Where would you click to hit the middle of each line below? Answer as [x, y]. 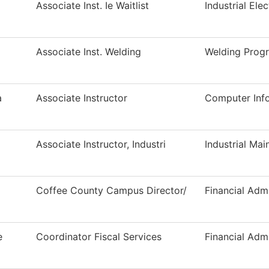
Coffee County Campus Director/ [111, 190]
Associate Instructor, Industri [101, 144]
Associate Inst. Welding [89, 52]
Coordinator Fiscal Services [99, 237]
